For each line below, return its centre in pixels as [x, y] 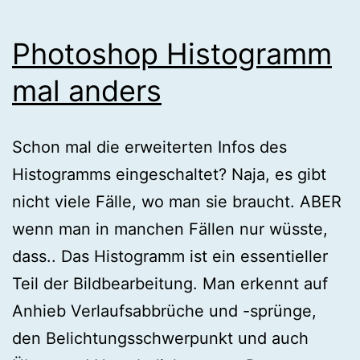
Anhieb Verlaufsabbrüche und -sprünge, [164, 311]
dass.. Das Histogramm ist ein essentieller [170, 256]
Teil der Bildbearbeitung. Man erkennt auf [170, 283]
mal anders [87, 90]
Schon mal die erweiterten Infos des [149, 147]
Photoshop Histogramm [172, 53]
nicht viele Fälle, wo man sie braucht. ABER [177, 201]
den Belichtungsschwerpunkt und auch [160, 338]
